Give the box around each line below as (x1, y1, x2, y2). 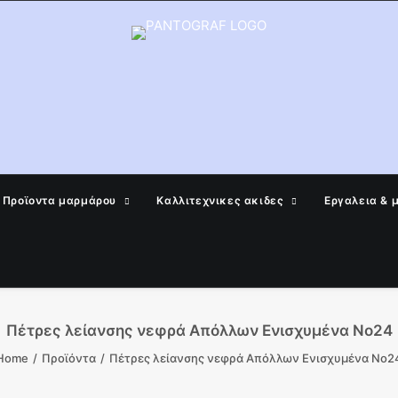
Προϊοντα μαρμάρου (2, 194, 116, 208)
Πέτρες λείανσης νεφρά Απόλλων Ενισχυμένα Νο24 (5, 322, 393, 339)
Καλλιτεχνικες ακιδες (156, 194, 284, 208)
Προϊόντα (42, 351, 96, 365)
